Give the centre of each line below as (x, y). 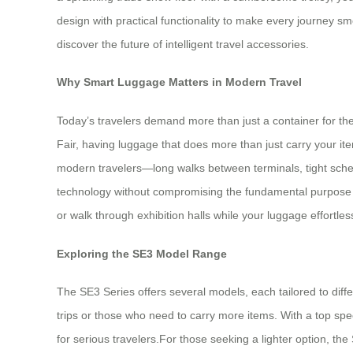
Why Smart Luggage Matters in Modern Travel (179, 82)
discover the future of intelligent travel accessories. (183, 44)
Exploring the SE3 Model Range (142, 253)
